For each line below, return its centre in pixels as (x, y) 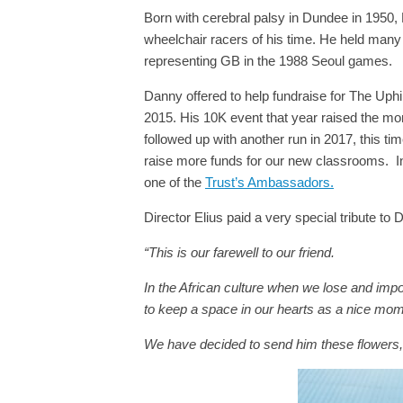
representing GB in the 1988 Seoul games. (268, 61)
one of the (175, 182)
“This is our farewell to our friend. (239, 252)
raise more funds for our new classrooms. (266, 161)
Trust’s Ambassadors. (269, 182)
